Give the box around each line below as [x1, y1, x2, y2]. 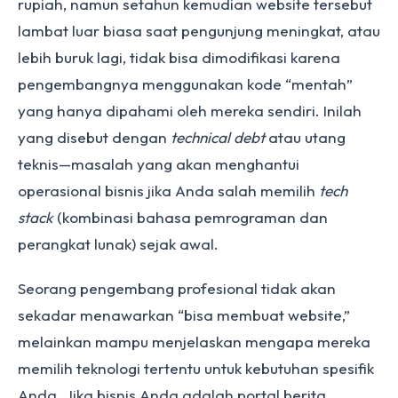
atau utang [265, 128, 346, 147]
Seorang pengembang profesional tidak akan [18, 279, 336, 298]
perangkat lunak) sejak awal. [18, 235, 219, 253]
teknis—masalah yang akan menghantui [18, 155, 299, 173]
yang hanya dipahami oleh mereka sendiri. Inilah [18, 101, 362, 120]
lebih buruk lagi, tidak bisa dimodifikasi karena [18, 48, 340, 67]
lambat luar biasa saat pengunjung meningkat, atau [18, 21, 380, 40]
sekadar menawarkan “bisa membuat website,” [18, 306, 350, 324]
